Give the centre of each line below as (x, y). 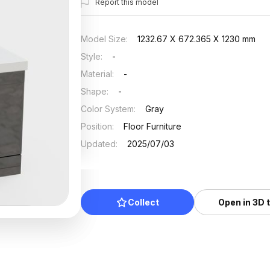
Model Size (104, 39)
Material (97, 74)
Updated (99, 144)
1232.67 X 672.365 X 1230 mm (197, 39)
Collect (144, 202)
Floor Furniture (153, 126)
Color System (108, 109)
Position (97, 126)
